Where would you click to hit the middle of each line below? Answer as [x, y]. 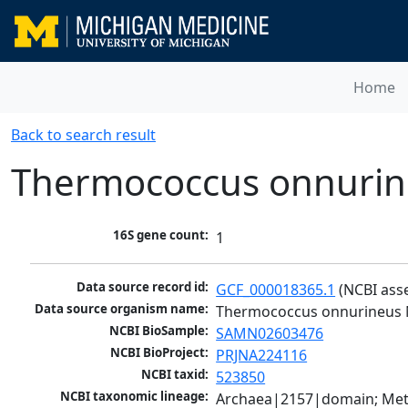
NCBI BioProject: [160, 353]
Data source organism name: [122, 309]
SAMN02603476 [270, 334]
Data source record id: [143, 287]
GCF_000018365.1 [276, 290]
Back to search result [83, 135]
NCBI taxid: [175, 375]
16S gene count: [161, 235]
